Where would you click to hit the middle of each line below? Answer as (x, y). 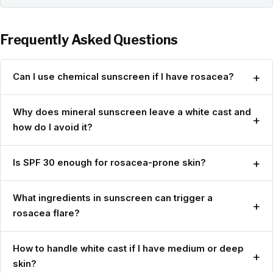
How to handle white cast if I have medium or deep (128, 249)
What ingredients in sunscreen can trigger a (113, 198)
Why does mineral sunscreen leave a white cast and (132, 112)
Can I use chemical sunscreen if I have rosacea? (123, 77)
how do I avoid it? (53, 128)
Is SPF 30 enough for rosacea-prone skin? (109, 163)
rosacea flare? (46, 214)
